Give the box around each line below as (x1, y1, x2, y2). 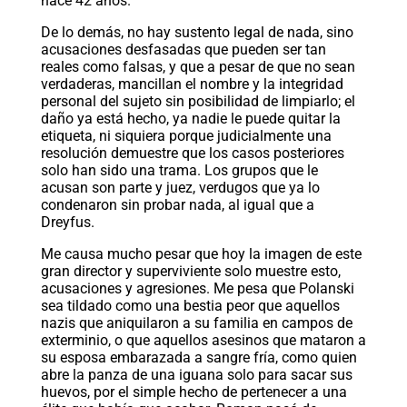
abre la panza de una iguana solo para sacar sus (40, 366, 352, 384)
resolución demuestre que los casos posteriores (40, 144, 344, 163)
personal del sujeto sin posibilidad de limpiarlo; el (40, 93, 355, 111)
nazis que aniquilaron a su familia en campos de (40, 314, 352, 333)
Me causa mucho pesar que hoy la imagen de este (40, 245, 362, 263)
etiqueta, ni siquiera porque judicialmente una (40, 127, 332, 145)
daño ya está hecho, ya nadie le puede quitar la (40, 110, 341, 128)
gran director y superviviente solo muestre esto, (40, 263, 341, 281)
